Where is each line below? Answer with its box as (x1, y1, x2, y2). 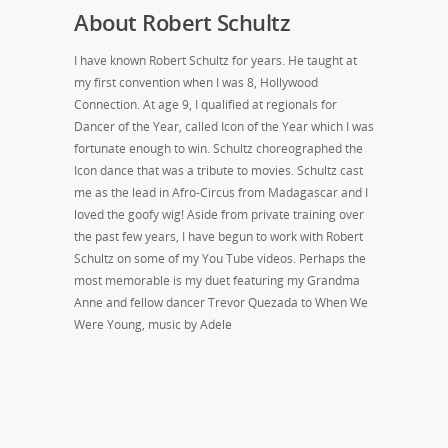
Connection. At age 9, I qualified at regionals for (74, 95, 337, 113)
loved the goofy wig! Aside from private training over (74, 205, 364, 223)
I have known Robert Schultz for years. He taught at (74, 51, 357, 69)
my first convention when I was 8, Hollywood (74, 73, 318, 91)
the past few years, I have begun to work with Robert (74, 227, 363, 245)
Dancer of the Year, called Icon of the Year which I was (74, 117, 374, 135)
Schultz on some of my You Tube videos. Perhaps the (74, 249, 366, 267)
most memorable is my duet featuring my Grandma (74, 271, 360, 289)
